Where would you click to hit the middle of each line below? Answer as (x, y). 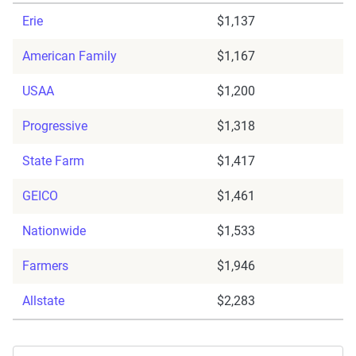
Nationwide (54, 231)
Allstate (43, 301)
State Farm (53, 161)
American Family (70, 56)
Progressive (55, 126)
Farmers (45, 266)
